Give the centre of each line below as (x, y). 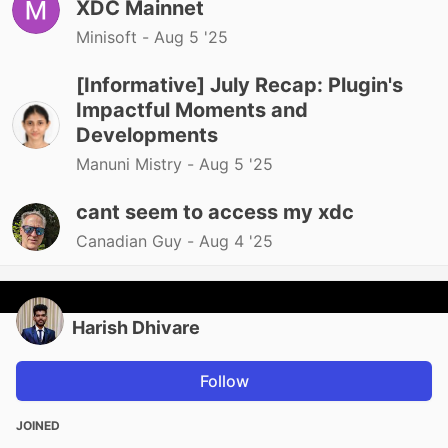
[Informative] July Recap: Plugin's (239, 85)
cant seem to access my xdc (215, 212)
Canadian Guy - (137, 241)
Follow (224, 381)
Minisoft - (115, 37)
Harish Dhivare (136, 328)
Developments (147, 135)
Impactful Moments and (192, 110)
